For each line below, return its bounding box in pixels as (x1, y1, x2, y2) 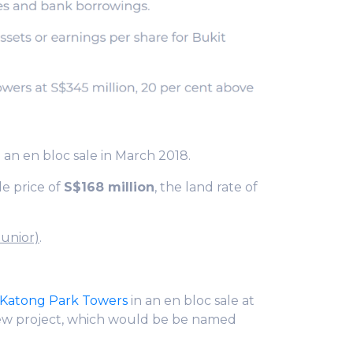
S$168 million (64, 179, 154, 195)
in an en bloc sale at (128, 292, 255, 308)
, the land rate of (154, 179, 258, 195)
